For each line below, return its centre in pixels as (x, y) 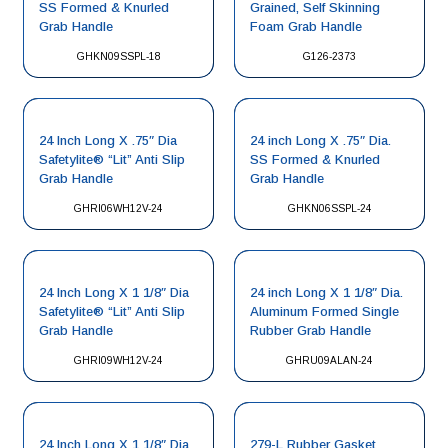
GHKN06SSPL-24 (329, 208)
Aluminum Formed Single (324, 311)
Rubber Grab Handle (310, 330)
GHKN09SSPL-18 (118, 56)
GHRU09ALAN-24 (329, 360)
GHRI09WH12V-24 (118, 360)
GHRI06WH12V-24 (118, 208)
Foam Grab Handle (306, 26)
